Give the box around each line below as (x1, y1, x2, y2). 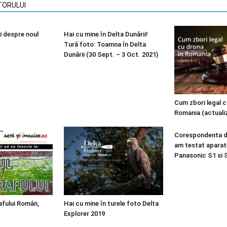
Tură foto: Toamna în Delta (64, 41, 146, 48)
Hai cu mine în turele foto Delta (64, 199, 159, 207)
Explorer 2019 (64, 209, 105, 217)
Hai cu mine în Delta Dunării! (64, 30, 148, 38)
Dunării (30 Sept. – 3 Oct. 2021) (64, 51, 158, 58)
